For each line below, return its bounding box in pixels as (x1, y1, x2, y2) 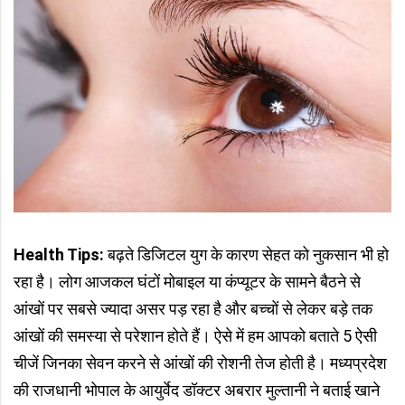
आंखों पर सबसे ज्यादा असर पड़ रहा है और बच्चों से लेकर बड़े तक (14, 299, 372, 319)
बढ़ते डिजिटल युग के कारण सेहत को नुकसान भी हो (104, 245, 389, 265)
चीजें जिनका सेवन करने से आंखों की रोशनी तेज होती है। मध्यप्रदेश (14, 353, 387, 373)
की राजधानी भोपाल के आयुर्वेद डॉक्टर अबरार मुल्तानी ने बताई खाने (14, 381, 380, 400)
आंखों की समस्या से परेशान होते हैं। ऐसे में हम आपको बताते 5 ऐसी (14, 326, 377, 346)
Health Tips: (14, 245, 104, 265)
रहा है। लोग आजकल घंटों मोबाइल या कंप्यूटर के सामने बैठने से (14, 272, 361, 292)
